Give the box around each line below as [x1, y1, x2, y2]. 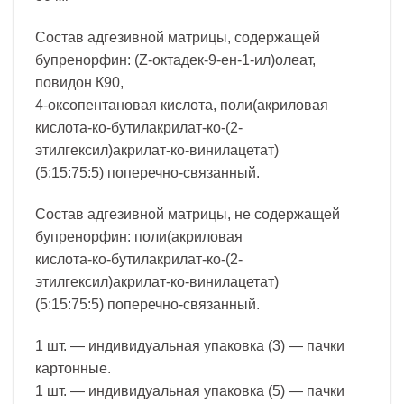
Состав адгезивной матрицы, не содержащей [35, 206, 340, 222]
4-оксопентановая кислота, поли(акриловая [35, 97, 328, 114]
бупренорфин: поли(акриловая [35, 228, 243, 244]
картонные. [35, 360, 111, 376]
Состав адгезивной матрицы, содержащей [35, 30, 320, 46]
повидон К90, [35, 75, 124, 91]
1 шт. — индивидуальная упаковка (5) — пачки [35, 382, 344, 399]
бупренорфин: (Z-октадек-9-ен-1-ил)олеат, [35, 52, 316, 69]
